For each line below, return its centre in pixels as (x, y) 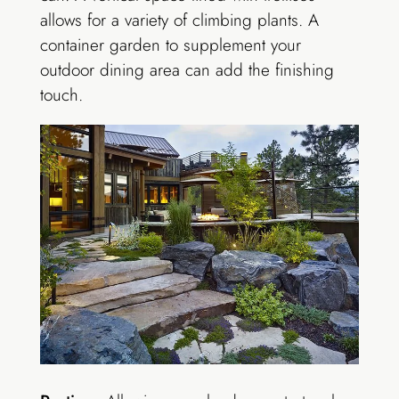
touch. (61, 95)
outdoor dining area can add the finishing (187, 70)
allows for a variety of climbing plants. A (179, 20)
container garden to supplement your (170, 45)
